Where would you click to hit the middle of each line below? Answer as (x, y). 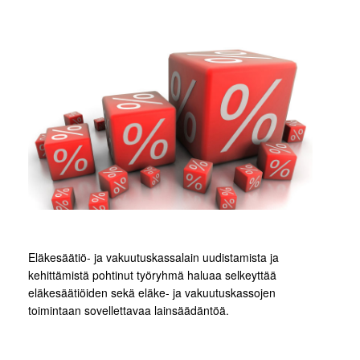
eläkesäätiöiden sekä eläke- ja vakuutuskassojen (152, 292)
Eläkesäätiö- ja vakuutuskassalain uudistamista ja (153, 257)
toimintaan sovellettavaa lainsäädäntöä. (129, 310)
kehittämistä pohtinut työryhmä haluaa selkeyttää (152, 274)
